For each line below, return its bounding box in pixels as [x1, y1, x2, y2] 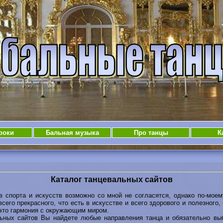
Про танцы [133, 129, 168, 136]
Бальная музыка [45, 129, 99, 136]
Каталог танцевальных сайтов [50, 175, 173, 184]
